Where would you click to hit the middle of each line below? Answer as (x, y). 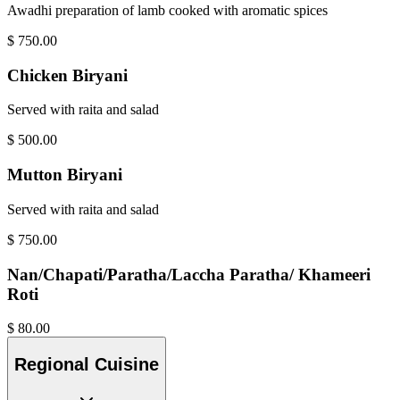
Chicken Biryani (67, 75)
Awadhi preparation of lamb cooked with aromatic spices (167, 10)
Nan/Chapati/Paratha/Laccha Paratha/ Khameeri (189, 274)
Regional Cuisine (87, 364)
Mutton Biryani (65, 175)
